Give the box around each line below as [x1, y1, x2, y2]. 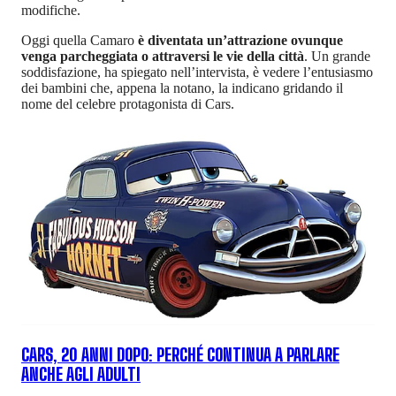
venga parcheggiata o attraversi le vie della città [21, 49, 304, 65]
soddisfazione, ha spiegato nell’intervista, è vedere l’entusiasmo [21, 65, 373, 80]
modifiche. [21, 3, 80, 19]
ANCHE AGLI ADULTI [21, 365, 141, 385]
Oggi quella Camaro [21, 33, 138, 49]
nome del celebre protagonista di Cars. [21, 96, 234, 112]
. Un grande [304, 49, 370, 65]
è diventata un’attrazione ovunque [138, 33, 343, 49]
